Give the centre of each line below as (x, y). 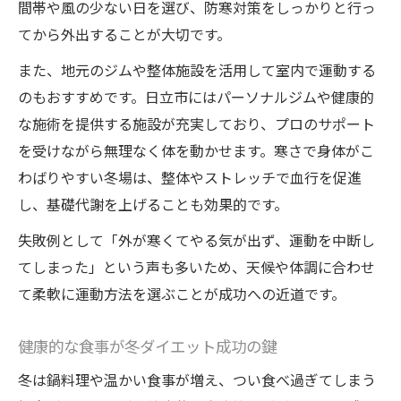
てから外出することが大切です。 (124, 34)
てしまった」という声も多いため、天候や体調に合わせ (196, 267)
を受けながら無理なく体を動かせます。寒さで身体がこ (196, 151)
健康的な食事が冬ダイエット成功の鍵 (147, 346)
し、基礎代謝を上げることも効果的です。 (153, 205)
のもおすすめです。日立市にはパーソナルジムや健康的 (196, 97)
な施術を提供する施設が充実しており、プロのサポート (196, 124)
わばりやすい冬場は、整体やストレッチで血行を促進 (190, 178)
